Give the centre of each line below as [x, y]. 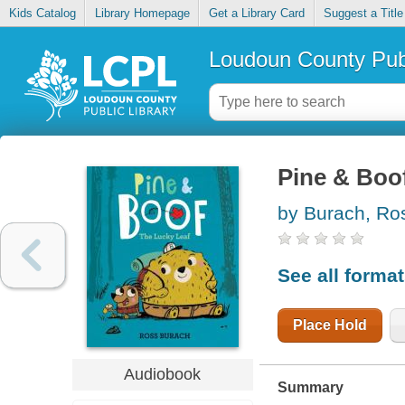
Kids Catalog [42, 14]
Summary [310, 387]
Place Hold [330, 325]
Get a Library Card [256, 14]
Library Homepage [142, 14]
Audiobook [163, 374]
